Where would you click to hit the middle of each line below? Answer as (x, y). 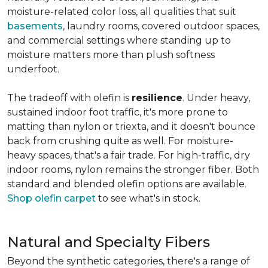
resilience (157, 98)
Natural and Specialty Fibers (109, 242)
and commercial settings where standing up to (119, 40)
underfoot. (33, 69)
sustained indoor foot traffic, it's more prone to (118, 112)
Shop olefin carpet (51, 198)
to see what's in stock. (148, 198)
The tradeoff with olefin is (69, 98)
